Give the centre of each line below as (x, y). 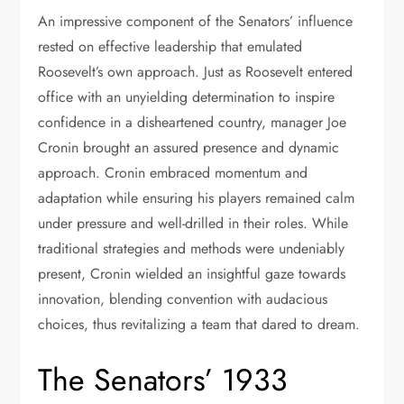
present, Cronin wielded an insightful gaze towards (192, 274)
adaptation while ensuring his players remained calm (197, 198)
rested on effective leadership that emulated (170, 46)
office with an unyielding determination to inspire (187, 97)
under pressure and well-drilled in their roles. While (193, 223)
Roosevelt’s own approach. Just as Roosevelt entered (196, 72)
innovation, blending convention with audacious (183, 299)
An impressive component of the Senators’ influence (196, 21)
